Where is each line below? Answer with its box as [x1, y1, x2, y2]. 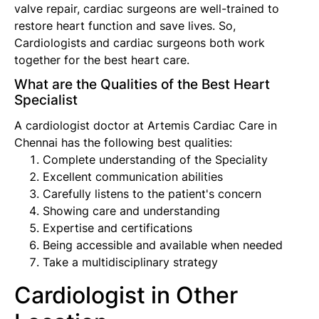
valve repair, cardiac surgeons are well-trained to [14, 1, 279, 16]
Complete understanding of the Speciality [43, 152, 268, 167]
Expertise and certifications [43, 221, 192, 236]
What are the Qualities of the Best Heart [14, 76, 270, 93]
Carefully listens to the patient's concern [43, 187, 261, 202]
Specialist [14, 92, 78, 109]
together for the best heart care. [14, 53, 189, 68]
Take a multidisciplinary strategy [43, 255, 218, 270]
